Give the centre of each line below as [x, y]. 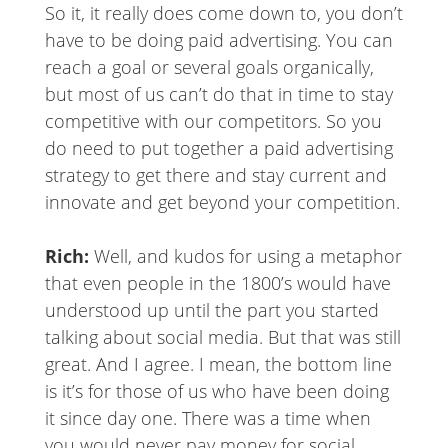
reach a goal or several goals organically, [209, 67]
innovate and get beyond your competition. [222, 202]
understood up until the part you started [211, 310]
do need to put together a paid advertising [218, 148]
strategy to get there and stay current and [215, 175]
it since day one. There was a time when [207, 418]
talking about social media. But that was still [222, 337]
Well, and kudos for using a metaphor [247, 256]
